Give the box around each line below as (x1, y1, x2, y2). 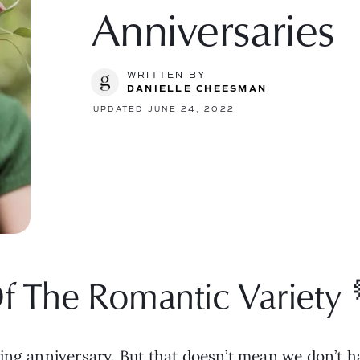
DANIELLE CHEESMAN (127, 84, 268, 94)
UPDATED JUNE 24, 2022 (93, 106, 235, 114)
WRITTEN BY (127, 71, 207, 80)
